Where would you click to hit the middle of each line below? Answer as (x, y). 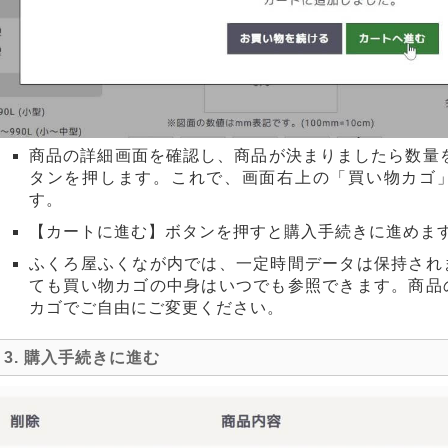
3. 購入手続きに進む (82, 358)
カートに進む (97, 232)
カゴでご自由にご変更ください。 (156, 308)
